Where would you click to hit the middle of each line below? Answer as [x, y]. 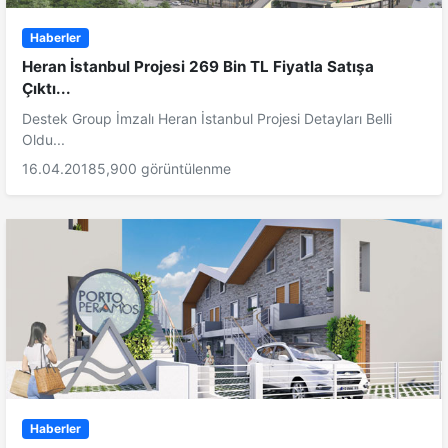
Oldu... [43, 139]
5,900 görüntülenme [164, 168]
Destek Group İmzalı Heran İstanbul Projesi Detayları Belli [207, 118]
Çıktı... [46, 88]
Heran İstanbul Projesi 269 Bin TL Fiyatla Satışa [198, 66]
